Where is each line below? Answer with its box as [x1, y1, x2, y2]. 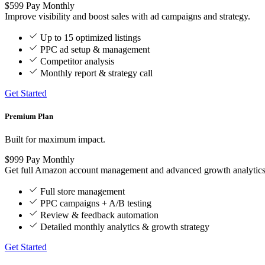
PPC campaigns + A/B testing [40, 198, 151, 208]
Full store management [40, 186, 125, 196]
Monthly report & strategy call [40, 67, 153, 78]
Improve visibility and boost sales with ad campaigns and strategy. [5, 11, 250, 21]
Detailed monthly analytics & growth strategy [40, 221, 209, 232]
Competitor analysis [40, 56, 114, 66]
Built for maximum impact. [5, 134, 105, 144]
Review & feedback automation [40, 209, 159, 220]
